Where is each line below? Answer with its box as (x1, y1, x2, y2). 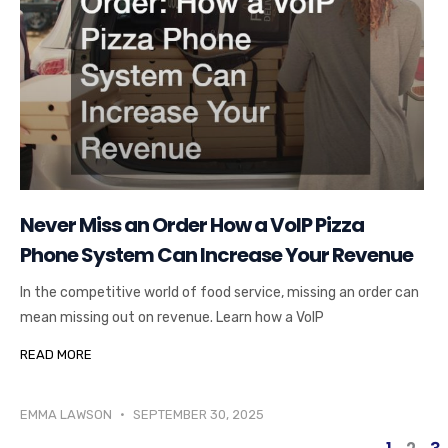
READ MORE (20, 347, 92, 363)
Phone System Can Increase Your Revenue (20, 241, 413, 270)
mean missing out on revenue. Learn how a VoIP (20, 309, 324, 327)
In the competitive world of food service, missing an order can (20, 284, 419, 302)
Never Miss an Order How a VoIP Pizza (20, 211, 364, 240)
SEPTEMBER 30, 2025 (130, 407, 264, 423)
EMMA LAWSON (20, 407, 115, 423)
